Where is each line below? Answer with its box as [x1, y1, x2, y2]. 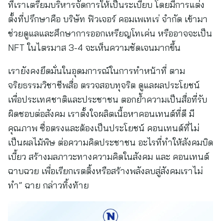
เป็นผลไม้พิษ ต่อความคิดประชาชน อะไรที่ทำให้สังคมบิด [8, 137, 213, 148]
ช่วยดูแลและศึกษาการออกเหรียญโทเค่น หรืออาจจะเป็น [8, 28, 212, 39]
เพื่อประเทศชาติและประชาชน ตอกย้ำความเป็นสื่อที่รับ [8, 94, 207, 105]
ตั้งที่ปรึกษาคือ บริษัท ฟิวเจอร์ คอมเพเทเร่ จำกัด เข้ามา [8, 13, 208, 25]
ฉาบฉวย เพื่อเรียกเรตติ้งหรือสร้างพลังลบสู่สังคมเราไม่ [8, 165, 203, 177]
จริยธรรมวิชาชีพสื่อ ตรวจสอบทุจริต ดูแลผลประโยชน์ [8, 79, 200, 91]
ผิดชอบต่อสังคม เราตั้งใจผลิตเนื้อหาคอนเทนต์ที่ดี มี [8, 108, 194, 119]
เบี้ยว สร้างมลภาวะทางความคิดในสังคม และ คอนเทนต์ [8, 151, 209, 162]
